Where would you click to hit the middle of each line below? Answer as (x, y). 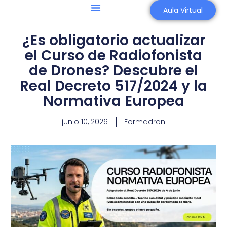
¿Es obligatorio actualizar (113, 40)
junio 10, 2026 (85, 122)
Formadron (145, 122)
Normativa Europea (113, 101)
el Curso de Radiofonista (113, 55)
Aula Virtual (183, 10)
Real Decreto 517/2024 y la (113, 86)
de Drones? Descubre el (113, 71)
